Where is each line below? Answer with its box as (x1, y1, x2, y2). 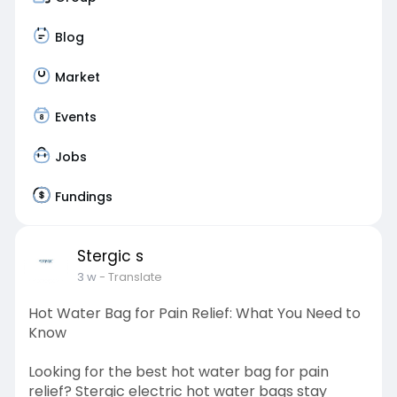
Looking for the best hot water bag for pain (27, 362, 329, 382)
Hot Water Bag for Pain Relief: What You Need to (27, 303, 361, 323)
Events (54, 107, 97, 126)
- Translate (98, 269, 162, 285)
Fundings (54, 187, 113, 206)
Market (54, 67, 100, 86)
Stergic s (76, 245, 144, 267)
